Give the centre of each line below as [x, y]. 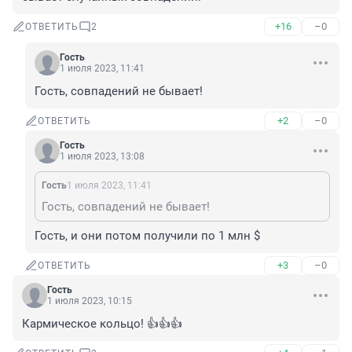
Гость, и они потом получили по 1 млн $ [147, 236]
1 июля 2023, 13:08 [102, 157]
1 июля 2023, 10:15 [90, 301]
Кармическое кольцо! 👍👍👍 [102, 324]
